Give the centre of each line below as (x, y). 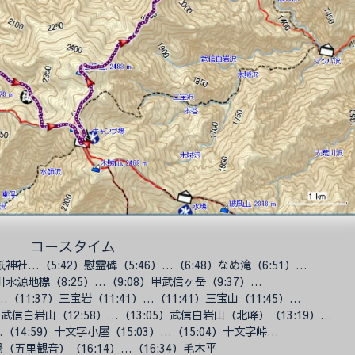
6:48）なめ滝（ (223, 265)
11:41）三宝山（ (207, 298)
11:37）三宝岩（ (61, 298)
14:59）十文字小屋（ (67, 332)
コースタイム (73, 246)
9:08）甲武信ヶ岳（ (167, 282)
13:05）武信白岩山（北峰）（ (205, 315)
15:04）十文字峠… (231, 332)
